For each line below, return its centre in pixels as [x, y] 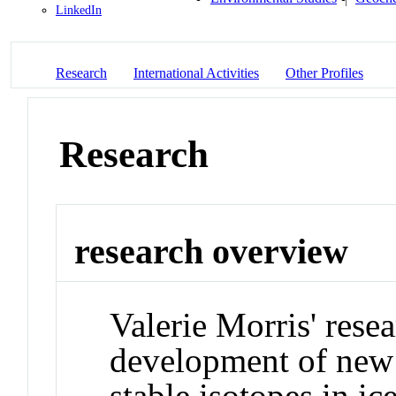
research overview [212, 252]
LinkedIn [79, 10]
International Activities [196, 72]
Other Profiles [324, 72]
